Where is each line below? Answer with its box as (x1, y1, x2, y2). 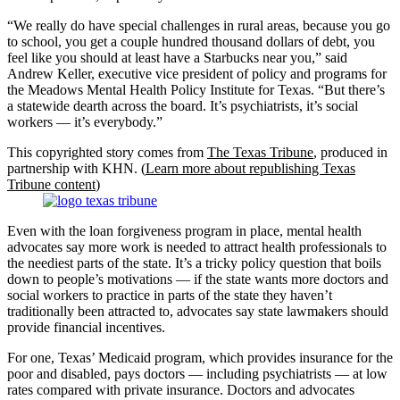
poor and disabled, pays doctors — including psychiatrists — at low (7, 365, 387, 381)
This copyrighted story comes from (7, 144, 207, 160)
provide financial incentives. (7, 319, 165, 335)
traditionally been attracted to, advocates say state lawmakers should (7, 303, 388, 319)
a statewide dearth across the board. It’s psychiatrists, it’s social (7, 97, 358, 113)
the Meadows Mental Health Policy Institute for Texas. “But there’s (7, 81, 385, 97)
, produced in (313, 144, 387, 160)
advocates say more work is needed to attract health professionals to (7, 238, 387, 254)
